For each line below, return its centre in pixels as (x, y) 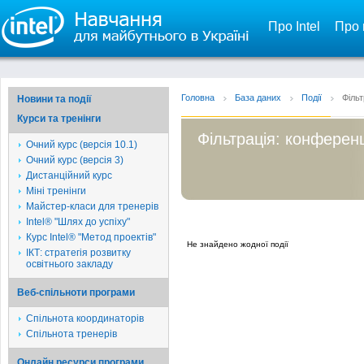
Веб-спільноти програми (76, 292)
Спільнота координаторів (85, 318)
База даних (258, 97)
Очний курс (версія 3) (75, 160)
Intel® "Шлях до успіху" (78, 222)
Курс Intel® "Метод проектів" (91, 237)
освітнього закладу (69, 264)
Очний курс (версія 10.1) (82, 145)
